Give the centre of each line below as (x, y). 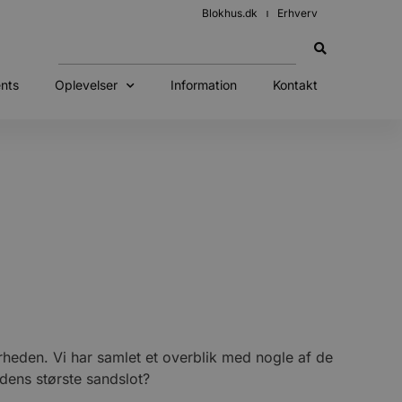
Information (203, 85)
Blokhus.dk (230, 13)
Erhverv (297, 13)
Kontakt (295, 85)
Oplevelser (86, 85)
